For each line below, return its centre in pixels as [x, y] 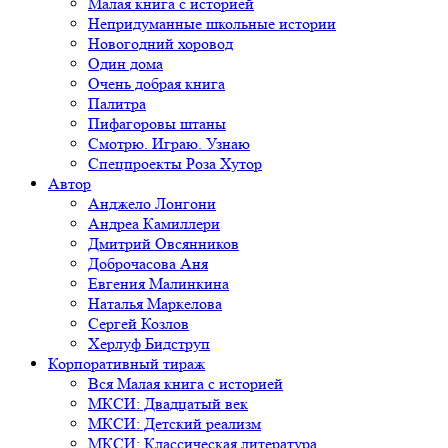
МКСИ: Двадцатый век [168, 403]
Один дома [125, 63]
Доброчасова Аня [148, 263]
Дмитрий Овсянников [163, 243]
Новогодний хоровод [160, 43]
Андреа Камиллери [154, 223]
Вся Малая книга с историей [185, 383]
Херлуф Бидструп [149, 343]
